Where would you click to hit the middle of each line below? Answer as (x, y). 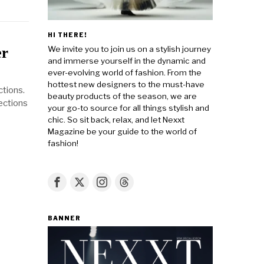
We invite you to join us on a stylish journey (129, 49)
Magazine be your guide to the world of (122, 131)
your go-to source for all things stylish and (128, 108)
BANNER (64, 218)
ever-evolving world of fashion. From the (125, 72)
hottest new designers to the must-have (126, 84)
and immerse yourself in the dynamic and (127, 60)
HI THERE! (67, 34)
